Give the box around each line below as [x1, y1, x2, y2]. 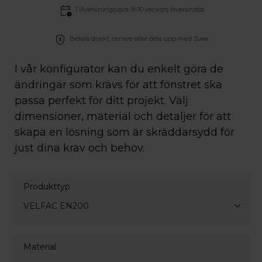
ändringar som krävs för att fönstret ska [15, 78, 222, 91]
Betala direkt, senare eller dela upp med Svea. [69, 34, 209, 43]
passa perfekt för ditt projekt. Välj [15, 94, 188, 107]
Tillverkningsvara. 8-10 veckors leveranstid [74, 5, 204, 13]
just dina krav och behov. [15, 141, 144, 154]
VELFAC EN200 [23, 200, 89, 211]
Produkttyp [23, 181, 70, 192]
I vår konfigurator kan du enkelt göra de [15, 62, 223, 75]
